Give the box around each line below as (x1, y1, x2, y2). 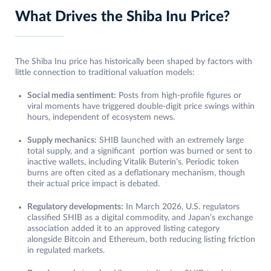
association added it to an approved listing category (27, 224, 220, 233)
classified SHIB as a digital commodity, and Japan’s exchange (27, 214, 253, 223)
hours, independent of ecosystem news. (27, 113, 175, 122)
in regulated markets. (27, 246, 105, 255)
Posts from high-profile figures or (116, 91, 241, 100)
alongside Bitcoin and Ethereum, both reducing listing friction (27, 235, 255, 244)
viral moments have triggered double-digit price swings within (27, 102, 255, 111)
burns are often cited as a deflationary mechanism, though (27, 169, 245, 178)
